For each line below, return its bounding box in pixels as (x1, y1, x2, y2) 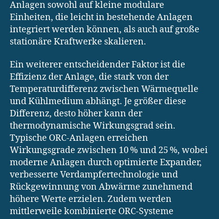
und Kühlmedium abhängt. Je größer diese (10, 96, 186, 108)
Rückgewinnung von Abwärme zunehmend (10, 181, 193, 193)
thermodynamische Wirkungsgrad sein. (10, 120, 175, 132)
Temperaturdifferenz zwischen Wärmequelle (10, 84, 198, 95)
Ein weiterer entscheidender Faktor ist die (10, 59, 185, 71)
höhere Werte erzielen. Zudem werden (10, 194, 172, 205)
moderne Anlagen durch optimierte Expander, (10, 157, 202, 169)
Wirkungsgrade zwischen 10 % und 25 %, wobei (10, 145, 208, 156)
